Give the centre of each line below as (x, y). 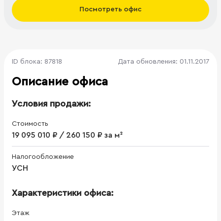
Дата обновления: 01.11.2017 (164, 61)
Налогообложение (43, 157)
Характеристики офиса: (63, 193)
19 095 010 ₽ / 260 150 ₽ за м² (67, 135)
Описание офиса (60, 82)
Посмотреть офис (110, 10)
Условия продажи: (51, 103)
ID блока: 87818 (37, 61)
